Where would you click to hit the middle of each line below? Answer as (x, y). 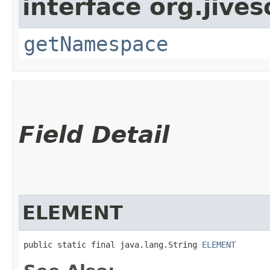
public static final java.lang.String (113, 244)
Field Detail (94, 134)
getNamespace (96, 44)
